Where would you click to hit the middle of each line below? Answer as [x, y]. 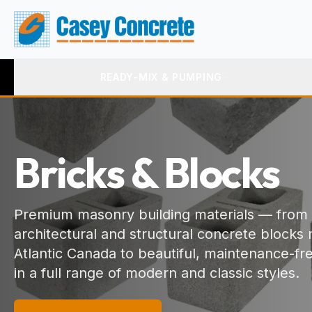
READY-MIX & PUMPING [161, 77]
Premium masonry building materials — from [161, 214]
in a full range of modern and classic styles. [157, 273]
